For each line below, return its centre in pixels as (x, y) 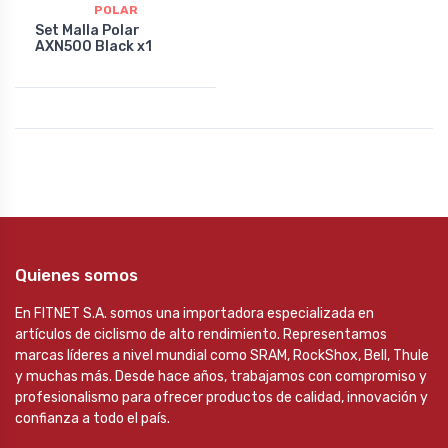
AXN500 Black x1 (93, 46)
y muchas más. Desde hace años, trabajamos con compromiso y (221, 376)
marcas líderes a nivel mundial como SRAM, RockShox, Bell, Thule (222, 355)
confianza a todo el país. (92, 418)
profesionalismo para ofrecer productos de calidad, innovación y (221, 397)
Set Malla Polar (87, 30)
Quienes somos (76, 275)
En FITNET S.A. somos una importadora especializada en (194, 313)
